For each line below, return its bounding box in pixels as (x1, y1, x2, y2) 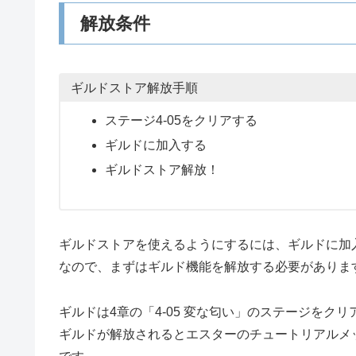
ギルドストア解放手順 (70, 81, 198, 95)
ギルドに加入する (104, 138, 207, 153)
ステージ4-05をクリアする (104, 113, 257, 127)
